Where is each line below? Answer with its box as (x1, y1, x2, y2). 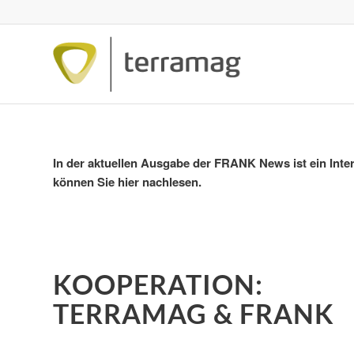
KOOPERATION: (53, 268, 263, 301)
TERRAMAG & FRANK (53, 297, 334, 330)
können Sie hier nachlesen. (53, 172, 201, 190)
